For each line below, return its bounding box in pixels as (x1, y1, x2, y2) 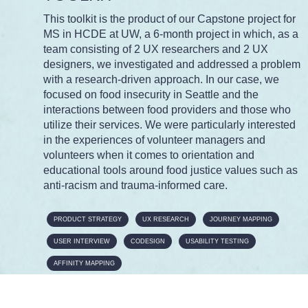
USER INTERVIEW (54, 238, 110, 245)
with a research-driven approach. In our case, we (43, 74, 279, 86)
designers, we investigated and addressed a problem (43, 58, 300, 71)
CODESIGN (131, 238, 165, 245)
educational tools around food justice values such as (43, 164, 298, 177)
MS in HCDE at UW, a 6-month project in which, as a (43, 28, 298, 41)
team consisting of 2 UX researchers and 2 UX (43, 43, 268, 56)
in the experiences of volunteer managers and (43, 134, 265, 146)
